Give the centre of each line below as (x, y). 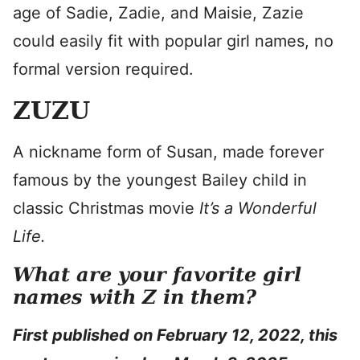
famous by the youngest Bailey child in (160, 180)
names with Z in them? (135, 297)
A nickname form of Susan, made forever (168, 152)
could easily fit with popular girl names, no (173, 41)
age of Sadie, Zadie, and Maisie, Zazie (158, 13)
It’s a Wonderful (258, 208)
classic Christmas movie (106, 208)
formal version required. (103, 69)
